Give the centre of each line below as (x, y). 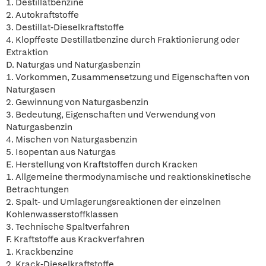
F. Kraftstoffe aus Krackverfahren (75, 239)
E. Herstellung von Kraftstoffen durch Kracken (102, 164)
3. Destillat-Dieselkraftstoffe (65, 27)
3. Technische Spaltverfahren (68, 227)
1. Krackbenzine (40, 252)
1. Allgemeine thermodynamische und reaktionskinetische (129, 177)
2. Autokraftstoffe (42, 15)
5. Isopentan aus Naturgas (61, 152)
